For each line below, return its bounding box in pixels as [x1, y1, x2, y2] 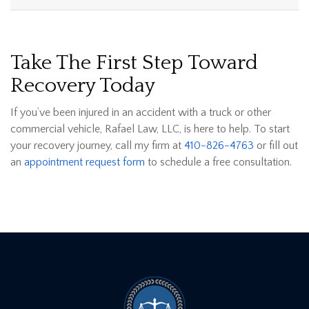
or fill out [254, 139, 298, 152]
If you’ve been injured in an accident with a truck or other [10, 106, 271, 119]
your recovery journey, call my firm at [10, 139, 184, 152]
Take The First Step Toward [10, 52, 258, 75]
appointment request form [24, 156, 145, 169]
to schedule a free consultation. [145, 156, 292, 169]
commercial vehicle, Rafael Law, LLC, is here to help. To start [10, 123, 290, 136]
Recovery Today [10, 74, 155, 98]
